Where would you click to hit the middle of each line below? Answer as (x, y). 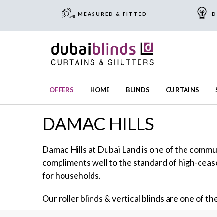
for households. (71, 176)
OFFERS (62, 90)
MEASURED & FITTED (112, 14)
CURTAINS (183, 90)
